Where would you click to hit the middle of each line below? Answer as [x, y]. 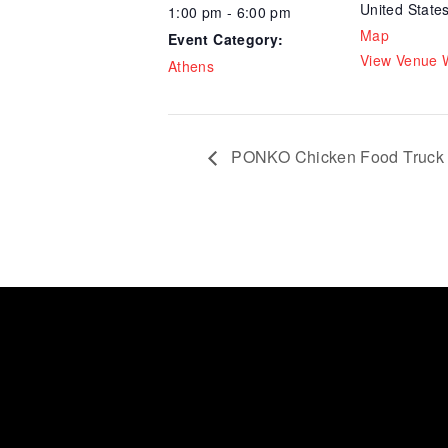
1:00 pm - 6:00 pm [230, 12]
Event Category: [226, 39]
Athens [191, 66]
